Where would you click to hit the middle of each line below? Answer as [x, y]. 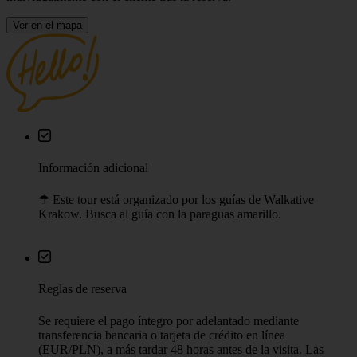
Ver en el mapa [47, 25]
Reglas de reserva [82, 289]
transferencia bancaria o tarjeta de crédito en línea [162, 335]
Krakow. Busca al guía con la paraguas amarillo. [160, 214]
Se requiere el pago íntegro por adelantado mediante [169, 320]
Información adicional [93, 167]
